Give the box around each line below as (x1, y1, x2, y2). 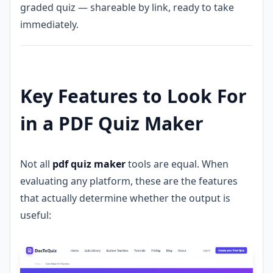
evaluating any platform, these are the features (20, 174, 238, 188)
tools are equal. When (126, 157, 229, 171)
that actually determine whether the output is (20, 191, 230, 205)
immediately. (20, 18, 79, 32)
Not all (20, 157, 52, 171)
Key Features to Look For (20, 83, 247, 109)
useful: (20, 208, 51, 222)
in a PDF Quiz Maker (20, 111, 204, 136)
